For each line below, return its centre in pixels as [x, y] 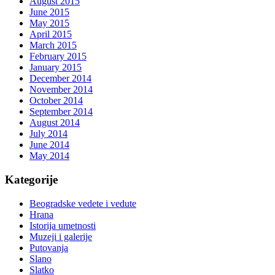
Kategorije [31, 180]
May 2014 [49, 156]
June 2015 [49, 12]
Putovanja [49, 247]
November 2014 [61, 90]
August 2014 [55, 123]
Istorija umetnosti [63, 225]
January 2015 [56, 68]
